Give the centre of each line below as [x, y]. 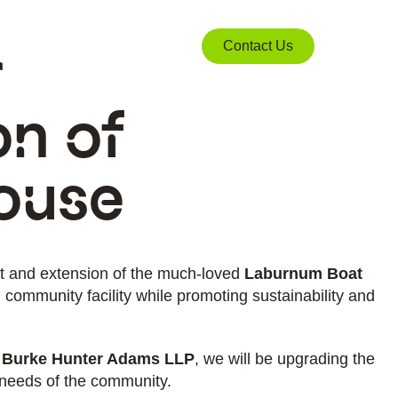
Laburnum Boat [303, 274]
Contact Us [259, 46]
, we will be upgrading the [285, 359]
